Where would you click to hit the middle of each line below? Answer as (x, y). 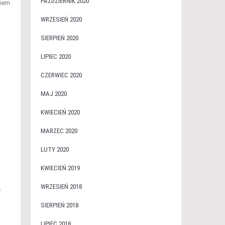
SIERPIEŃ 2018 (59, 205)
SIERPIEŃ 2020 (59, 38)
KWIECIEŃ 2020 (60, 112)
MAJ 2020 (53, 94)
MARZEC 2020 (59, 131)
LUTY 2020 (54, 149)
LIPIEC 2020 (55, 57)
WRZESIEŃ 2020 (61, 19)
